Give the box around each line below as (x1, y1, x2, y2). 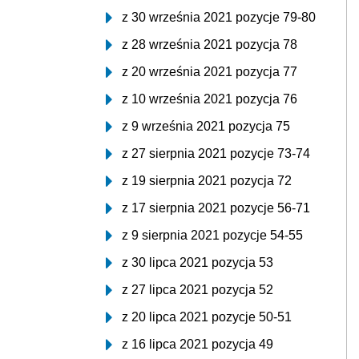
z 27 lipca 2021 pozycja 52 (122, 283, 273, 296)
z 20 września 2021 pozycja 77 (122, 65, 297, 79)
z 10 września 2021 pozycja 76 (122, 92, 297, 106)
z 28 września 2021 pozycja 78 (122, 38, 297, 51)
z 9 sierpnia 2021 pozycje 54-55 (122, 228, 303, 242)
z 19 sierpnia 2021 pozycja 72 (122, 174, 292, 188)
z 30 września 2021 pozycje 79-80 (122, 10, 316, 24)
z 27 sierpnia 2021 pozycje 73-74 (122, 147, 310, 160)
